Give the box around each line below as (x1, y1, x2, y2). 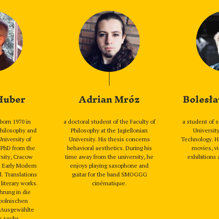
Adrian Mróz (79, 88, 140, 111)
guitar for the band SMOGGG (71, 171, 147, 178)
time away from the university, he (65, 153, 154, 160)
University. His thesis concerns (68, 135, 150, 143)
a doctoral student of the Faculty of (63, 118, 155, 125)
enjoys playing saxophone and (70, 162, 149, 169)
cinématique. (92, 179, 127, 187)
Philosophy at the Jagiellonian (71, 127, 148, 134)
